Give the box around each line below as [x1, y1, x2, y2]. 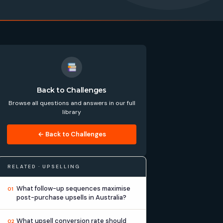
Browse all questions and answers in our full [8, 99, 135, 107]
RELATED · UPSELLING [7, 163, 80, 170]
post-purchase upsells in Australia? [16, 193, 126, 202]
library [62, 108, 81, 116]
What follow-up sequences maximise [16, 184, 130, 193]
